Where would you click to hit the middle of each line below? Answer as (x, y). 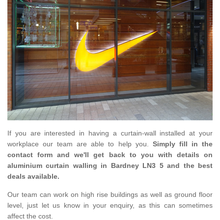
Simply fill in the (183, 144)
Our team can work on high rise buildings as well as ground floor (110, 195)
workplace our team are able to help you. (80, 144)
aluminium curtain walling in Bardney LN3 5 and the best (110, 166)
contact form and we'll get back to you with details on (110, 155)
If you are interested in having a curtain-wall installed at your (110, 133)
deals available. (33, 177)
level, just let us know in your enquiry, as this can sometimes (110, 206)
